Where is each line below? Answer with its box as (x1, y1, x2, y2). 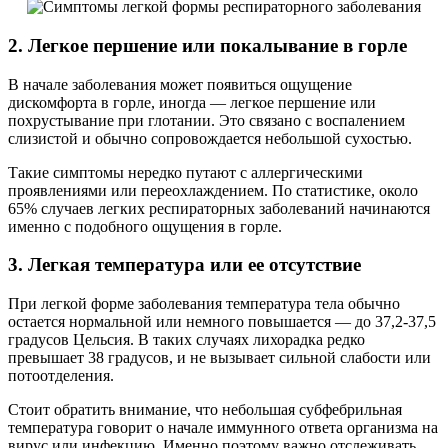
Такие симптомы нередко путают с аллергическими (8, 163, 363, 181)
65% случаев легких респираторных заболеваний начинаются (8, 199, 430, 217)
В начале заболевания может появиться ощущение (8, 75, 352, 93)
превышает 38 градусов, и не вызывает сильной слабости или (8, 349, 431, 367)
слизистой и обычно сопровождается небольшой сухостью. (8, 129, 412, 147)
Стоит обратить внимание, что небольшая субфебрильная (8, 401, 402, 419)
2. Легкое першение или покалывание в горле (8, 34, 407, 56)
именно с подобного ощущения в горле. (8, 217, 282, 235)
